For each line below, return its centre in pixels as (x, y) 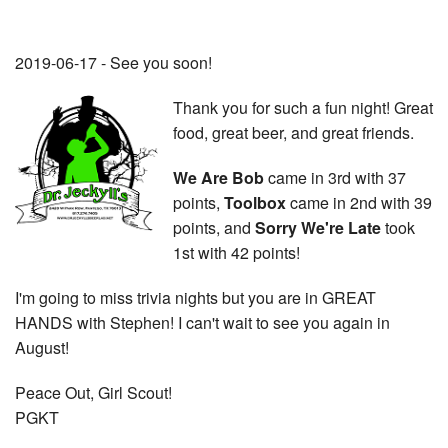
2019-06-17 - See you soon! (113, 62)
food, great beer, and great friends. (293, 132)
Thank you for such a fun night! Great (303, 107)
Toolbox (255, 202)
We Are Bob (218, 177)
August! (42, 347)
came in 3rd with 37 (335, 177)
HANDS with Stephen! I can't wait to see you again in (202, 322)
